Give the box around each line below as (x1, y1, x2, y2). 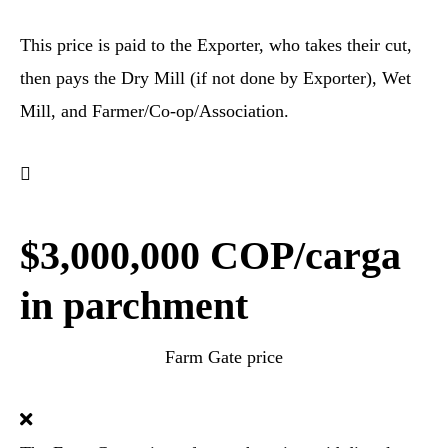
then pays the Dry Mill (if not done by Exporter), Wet (20, 68, 411, 88)
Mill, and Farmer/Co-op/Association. (20, 101, 289, 121)
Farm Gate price (165, 347, 283, 367)
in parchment (20, 283, 248, 328)
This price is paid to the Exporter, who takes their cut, (20, 35, 412, 55)
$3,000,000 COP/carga (20, 233, 401, 278)
